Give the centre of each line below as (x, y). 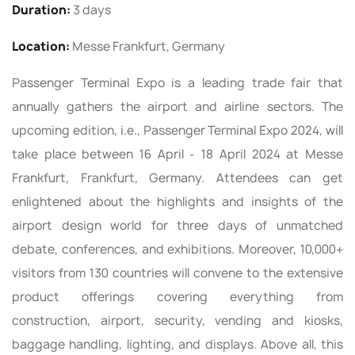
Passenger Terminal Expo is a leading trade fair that (177, 82)
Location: (41, 46)
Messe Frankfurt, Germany (147, 46)
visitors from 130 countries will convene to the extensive (177, 273)
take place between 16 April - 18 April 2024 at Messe (177, 154)
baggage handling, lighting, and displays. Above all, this (177, 344)
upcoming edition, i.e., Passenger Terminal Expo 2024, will (177, 130)
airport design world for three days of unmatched (177, 225)
